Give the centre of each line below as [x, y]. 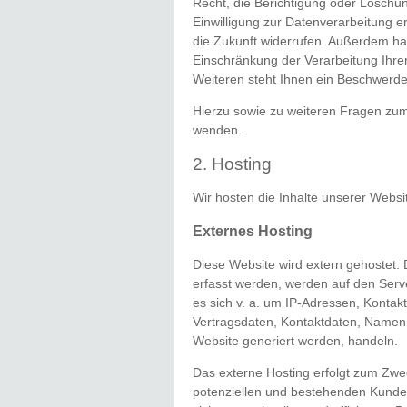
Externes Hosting [253, 231]
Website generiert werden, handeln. [295, 340]
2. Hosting [232, 164]
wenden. [217, 130]
